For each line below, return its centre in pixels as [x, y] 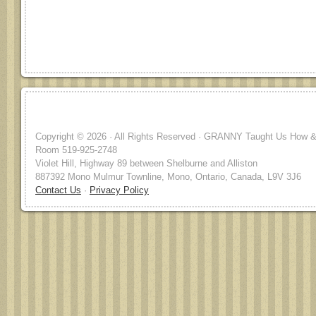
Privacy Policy [119, 190]
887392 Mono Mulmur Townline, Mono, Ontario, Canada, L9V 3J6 [168, 177]
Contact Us [58, 190]
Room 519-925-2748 [76, 150]
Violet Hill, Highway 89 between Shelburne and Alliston [146, 163]
